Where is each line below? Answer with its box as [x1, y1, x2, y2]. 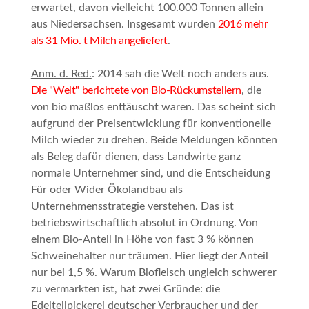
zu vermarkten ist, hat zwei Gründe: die [30, 283, 220, 295]
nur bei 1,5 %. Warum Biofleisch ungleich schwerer [30, 267, 277, 279]
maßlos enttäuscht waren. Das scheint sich [66, 101, 276, 113]
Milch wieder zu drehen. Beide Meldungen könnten [30, 134, 277, 146]
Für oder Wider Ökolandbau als [30, 184, 183, 196]
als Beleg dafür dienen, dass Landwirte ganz [30, 151, 241, 163]
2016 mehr [217, 19, 268, 30]
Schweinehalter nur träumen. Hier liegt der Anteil [30, 250, 268, 262]
